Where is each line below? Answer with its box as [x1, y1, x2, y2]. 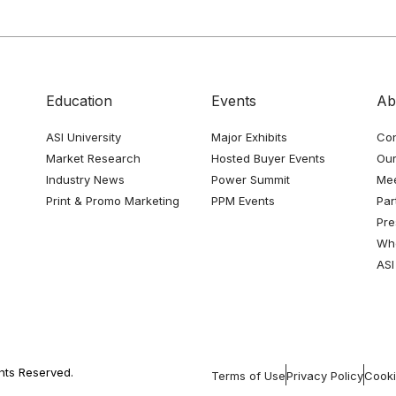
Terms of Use [211, 368, 286, 383]
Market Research [46, 151, 141, 165]
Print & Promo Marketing [46, 194, 180, 208]
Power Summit [210, 172, 290, 187]
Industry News [46, 172, 126, 187]
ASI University [46, 130, 122, 144]
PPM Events [210, 194, 275, 208]
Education [46, 92, 113, 110]
